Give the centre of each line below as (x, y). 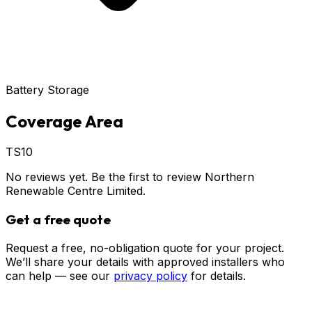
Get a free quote (58, 220)
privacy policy (150, 275)
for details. (218, 275)
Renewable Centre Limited (74, 191)
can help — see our (58, 275)
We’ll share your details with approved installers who (145, 262)
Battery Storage (47, 89)
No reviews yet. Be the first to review (105, 177)
